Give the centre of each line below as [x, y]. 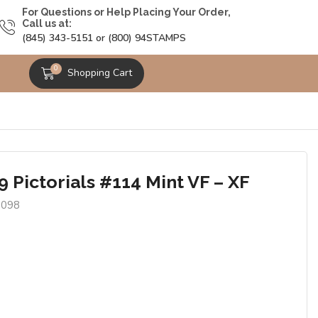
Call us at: [46, 24]
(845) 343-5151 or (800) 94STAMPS [104, 38]
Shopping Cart [100, 73]
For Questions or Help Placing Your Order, [126, 12]
